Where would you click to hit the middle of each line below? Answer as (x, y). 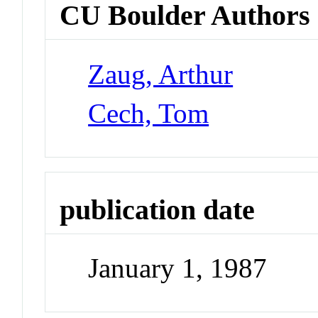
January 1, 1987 (178, 268)
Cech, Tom (149, 113)
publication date (158, 209)
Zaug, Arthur (161, 74)
